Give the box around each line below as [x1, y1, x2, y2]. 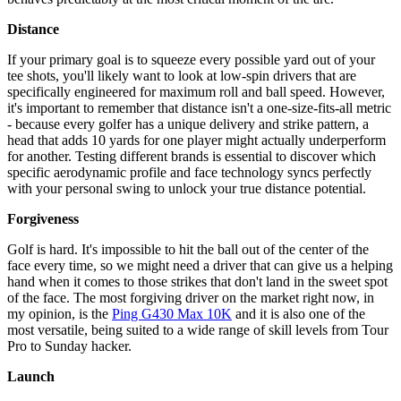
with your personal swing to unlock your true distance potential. [7, 181, 366, 197]
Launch [7, 369, 55, 385]
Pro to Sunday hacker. [7, 338, 132, 354]
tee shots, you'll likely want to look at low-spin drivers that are [7, 68, 356, 84]
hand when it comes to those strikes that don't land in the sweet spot [7, 274, 388, 290]
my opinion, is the [7, 306, 112, 322]
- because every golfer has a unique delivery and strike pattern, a [7, 116, 369, 132]
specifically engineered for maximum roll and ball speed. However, [7, 84, 385, 100]
